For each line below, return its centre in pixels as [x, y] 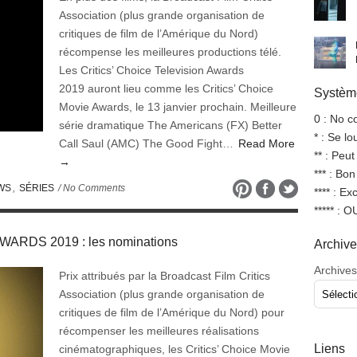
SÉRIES [37, 188]
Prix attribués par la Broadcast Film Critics [165, 276]
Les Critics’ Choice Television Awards [151, 70]
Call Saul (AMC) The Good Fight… [148, 143]
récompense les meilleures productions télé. [170, 52]
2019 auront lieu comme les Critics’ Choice [166, 88]
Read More [267, 143]
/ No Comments [90, 188]
